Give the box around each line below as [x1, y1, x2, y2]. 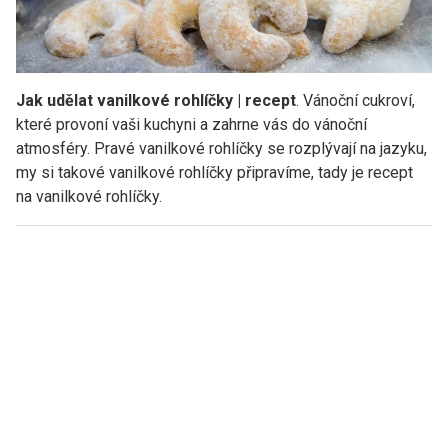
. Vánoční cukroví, [296, 90, 415, 110]
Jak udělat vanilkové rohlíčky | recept [16, 90, 296, 110]
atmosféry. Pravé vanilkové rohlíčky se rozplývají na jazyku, [16, 138, 427, 158]
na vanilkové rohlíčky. [16, 186, 162, 206]
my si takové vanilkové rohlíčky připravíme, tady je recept [16, 162, 413, 182]
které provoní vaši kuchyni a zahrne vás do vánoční [16, 114, 367, 134]
